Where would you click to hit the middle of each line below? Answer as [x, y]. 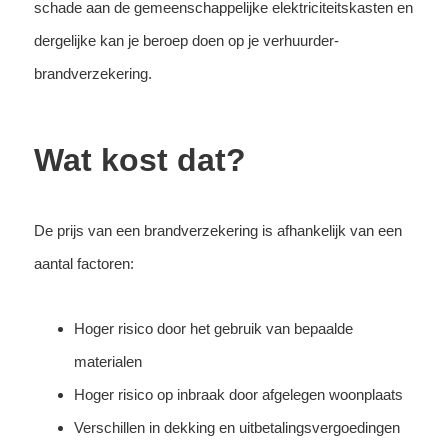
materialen [107, 361]
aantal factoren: [83, 263]
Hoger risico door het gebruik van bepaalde [213, 328]
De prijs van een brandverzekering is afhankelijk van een [217, 230]
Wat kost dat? [139, 159]
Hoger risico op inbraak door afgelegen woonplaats [238, 394]
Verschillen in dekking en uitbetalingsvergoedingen [236, 427]
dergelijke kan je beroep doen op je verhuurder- [186, 40]
